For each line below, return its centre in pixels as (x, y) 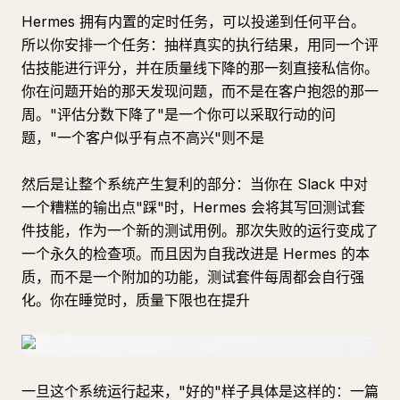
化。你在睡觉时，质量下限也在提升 (136, 300)
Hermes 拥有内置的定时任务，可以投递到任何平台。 (193, 21)
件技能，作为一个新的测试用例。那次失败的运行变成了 (200, 230)
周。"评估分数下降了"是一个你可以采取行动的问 (179, 114)
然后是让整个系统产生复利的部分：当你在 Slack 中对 (195, 184)
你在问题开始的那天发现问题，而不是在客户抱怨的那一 (200, 91)
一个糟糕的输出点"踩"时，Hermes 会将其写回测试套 (193, 207)
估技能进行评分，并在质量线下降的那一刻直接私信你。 (200, 68)
